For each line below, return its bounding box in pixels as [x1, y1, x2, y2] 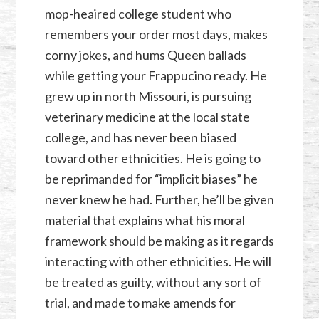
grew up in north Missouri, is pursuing [44, 88, 251, 104]
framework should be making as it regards [44, 232, 274, 249]
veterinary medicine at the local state [44, 108, 250, 125]
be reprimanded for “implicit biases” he [44, 170, 258, 187]
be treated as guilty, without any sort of [44, 273, 261, 290]
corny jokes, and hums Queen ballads [44, 46, 246, 63]
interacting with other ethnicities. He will [44, 253, 271, 269]
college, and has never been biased [44, 129, 236, 145]
